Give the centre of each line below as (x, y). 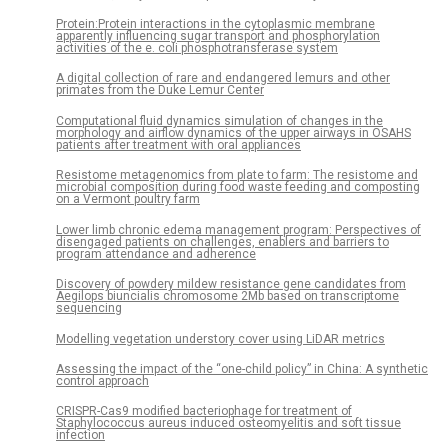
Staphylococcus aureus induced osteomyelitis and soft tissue (228, 423)
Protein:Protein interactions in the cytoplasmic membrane (215, 23)
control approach (102, 381)
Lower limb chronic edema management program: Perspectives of (238, 229)
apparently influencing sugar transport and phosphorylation (218, 35)
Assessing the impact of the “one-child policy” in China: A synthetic (242, 369)
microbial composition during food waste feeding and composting (238, 187)
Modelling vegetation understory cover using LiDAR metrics (220, 338)
